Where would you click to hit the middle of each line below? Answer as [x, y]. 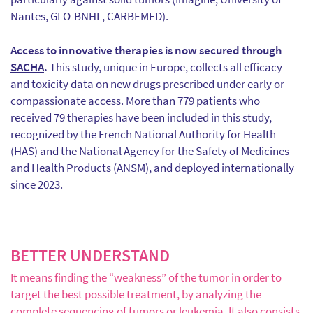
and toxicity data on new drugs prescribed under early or [147, 84]
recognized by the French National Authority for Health [143, 134]
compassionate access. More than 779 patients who [135, 101]
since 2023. [37, 184]
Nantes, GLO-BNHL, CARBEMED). [89, 16]
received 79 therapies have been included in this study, [141, 117]
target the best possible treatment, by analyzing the [136, 294]
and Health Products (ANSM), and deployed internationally [152, 168]
